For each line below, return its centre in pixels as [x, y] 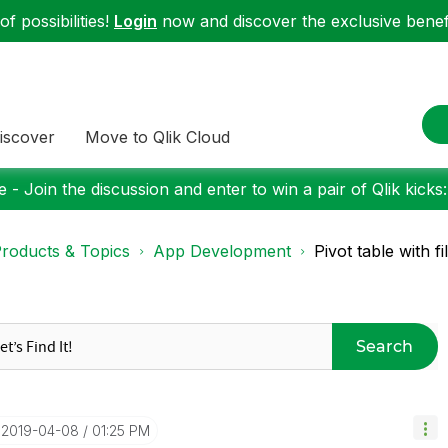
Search [385, 346]
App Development [222, 251]
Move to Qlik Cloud [157, 136]
